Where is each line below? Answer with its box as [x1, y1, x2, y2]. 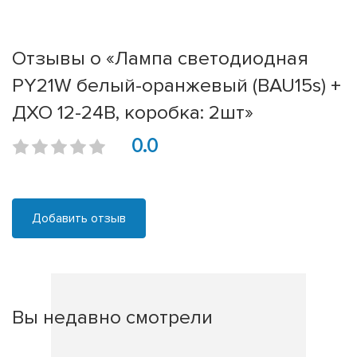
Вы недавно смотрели [12, 305, 213, 330]
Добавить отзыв [32, 210, 126, 227]
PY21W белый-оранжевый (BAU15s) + [12, 73, 341, 98]
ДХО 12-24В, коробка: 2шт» [12, 100, 253, 125]
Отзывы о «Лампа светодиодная [12, 46, 308, 71]
